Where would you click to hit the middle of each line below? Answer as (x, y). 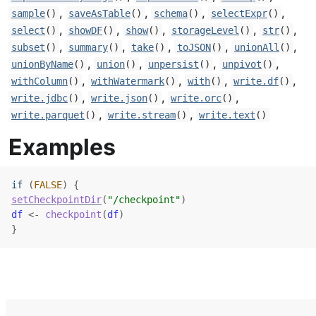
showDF (85, 30)
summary (88, 47)
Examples (62, 147)
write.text (227, 115)
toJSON (194, 47)
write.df (256, 81)
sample (28, 13)
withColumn (39, 81)
